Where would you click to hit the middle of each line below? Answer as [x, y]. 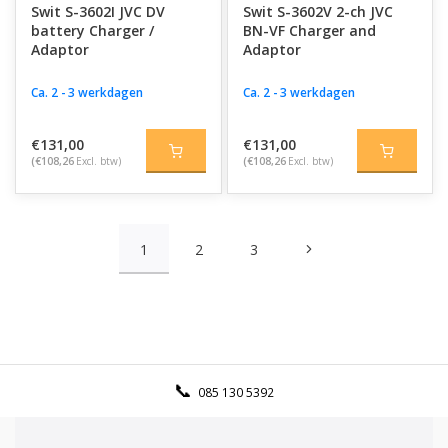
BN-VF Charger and [309, 30]
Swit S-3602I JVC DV [98, 11]
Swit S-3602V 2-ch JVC [317, 11]
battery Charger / [92, 30]
